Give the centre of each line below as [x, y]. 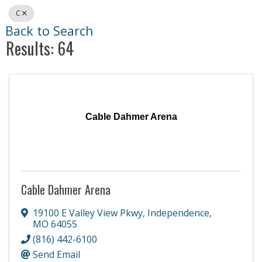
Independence [178, 213]
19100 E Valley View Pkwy [88, 213]
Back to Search [49, 30]
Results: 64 [40, 48]
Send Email [56, 254]
